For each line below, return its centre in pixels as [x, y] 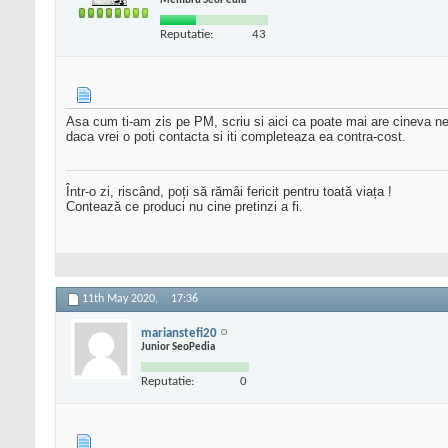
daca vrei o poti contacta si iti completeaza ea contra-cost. [236, 137]
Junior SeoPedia [178, 347]
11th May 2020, [121, 299]
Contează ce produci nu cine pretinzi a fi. [184, 207]
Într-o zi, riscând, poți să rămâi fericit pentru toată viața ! [229, 192]
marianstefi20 [179, 333]
